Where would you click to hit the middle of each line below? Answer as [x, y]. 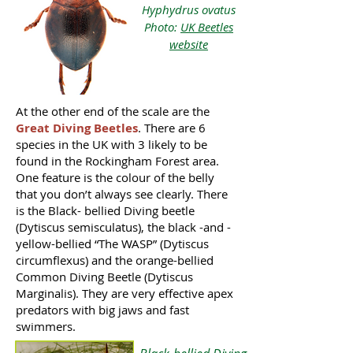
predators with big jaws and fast [102, 310]
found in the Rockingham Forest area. [119, 161]
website [189, 44]
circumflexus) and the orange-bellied [115, 260]
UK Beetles [207, 27]
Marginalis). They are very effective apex [124, 293]
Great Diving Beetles [77, 128]
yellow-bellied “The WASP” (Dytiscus [112, 243]
